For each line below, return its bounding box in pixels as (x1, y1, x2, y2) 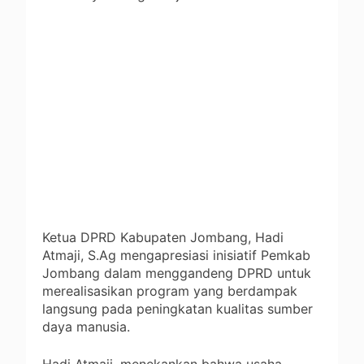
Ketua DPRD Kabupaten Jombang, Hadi (42, 229, 284, 246)
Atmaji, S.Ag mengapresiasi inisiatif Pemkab (42, 247, 310, 264)
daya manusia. (42, 318, 130, 336)
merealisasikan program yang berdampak (42, 283, 297, 300)
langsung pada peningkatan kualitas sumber (42, 301, 313, 318)
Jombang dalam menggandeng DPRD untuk (42, 265, 311, 282)
